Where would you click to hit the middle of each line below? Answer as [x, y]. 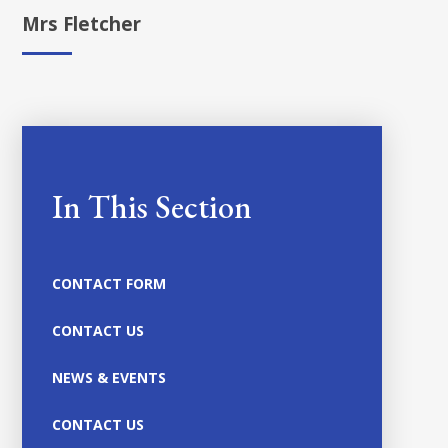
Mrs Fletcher [82, 23]
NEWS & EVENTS [109, 377]
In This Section [152, 206]
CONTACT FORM [109, 283]
